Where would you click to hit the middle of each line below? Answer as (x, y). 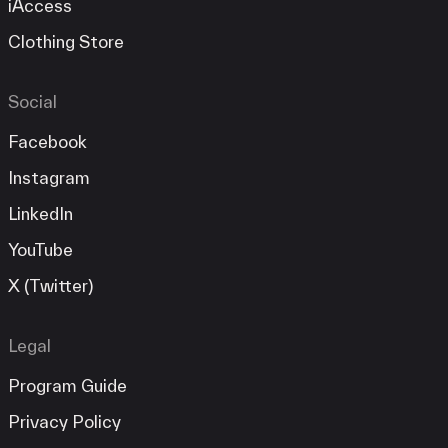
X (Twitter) (50, 286)
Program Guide (67, 386)
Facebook (47, 142)
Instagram (49, 178)
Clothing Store (66, 42)
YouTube (40, 250)
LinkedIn (40, 214)
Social (32, 102)
